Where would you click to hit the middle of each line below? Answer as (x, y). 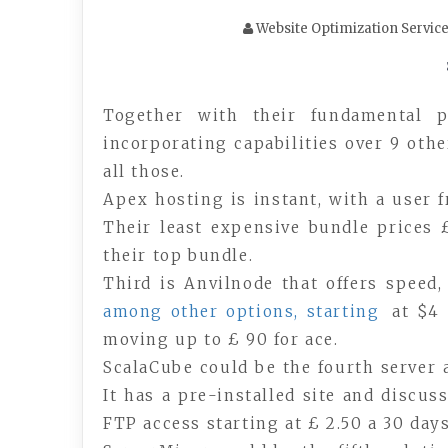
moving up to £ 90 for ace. (221, 339)
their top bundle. (178, 255)
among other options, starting (241, 311)
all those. (144, 171)
